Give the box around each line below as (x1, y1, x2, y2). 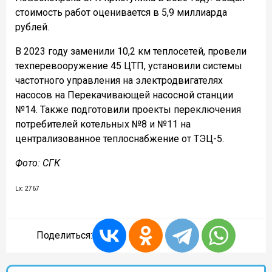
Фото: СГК (15, 157, 60, 169)
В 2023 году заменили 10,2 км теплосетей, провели (15, 46, 246, 58)
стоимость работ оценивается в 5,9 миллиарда (15, 7, 227, 19)
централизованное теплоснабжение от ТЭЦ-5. (15, 133, 224, 145)
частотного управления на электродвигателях (15, 75, 223, 87)
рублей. (15, 21, 49, 33)
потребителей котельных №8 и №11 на (15, 118, 191, 131)
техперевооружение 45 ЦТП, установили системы (15, 60, 242, 72)
